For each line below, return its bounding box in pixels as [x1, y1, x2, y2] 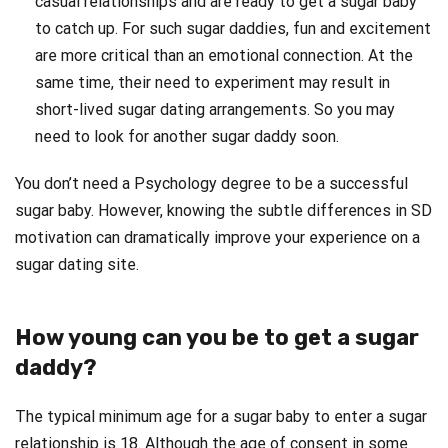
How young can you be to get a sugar [15, 323, 419, 351]
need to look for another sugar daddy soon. [35, 126, 339, 146]
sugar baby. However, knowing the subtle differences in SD [15, 200, 432, 220]
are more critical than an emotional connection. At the [35, 45, 413, 65]
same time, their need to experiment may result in [35, 72, 390, 92]
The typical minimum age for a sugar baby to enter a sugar [15, 406, 427, 426]
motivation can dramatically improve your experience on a [15, 227, 420, 247]
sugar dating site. [15, 254, 139, 274]
